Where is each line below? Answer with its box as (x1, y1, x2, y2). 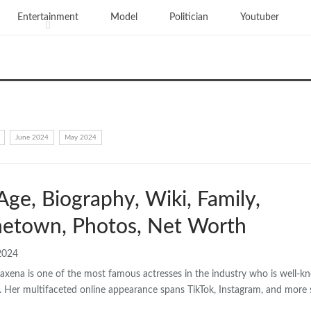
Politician (169, 12, 208, 22)
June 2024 (15, 133, 49, 141)
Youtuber (239, 12, 279, 22)
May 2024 (65, 133, 96, 141)
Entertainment (17, 12, 78, 22)
